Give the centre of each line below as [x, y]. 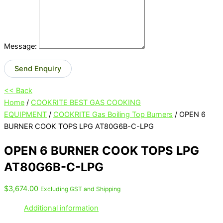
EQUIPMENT [25, 115]
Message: [20, 47]
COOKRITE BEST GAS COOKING [86, 103]
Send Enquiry [38, 68]
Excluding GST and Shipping [80, 189]
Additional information [61, 208]
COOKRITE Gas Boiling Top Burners [113, 115]
